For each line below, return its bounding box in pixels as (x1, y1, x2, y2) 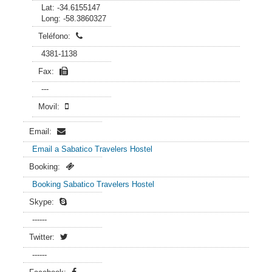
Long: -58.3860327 (41, 14, 106, 23)
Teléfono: (38, 32, 73, 41)
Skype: (29, 197, 56, 206)
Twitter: (29, 233, 57, 242)
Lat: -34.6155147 (41, 3, 100, 12)
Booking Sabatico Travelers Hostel (32, 180, 154, 189)
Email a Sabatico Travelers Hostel (32, 144, 152, 154)
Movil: (38, 102, 62, 111)
